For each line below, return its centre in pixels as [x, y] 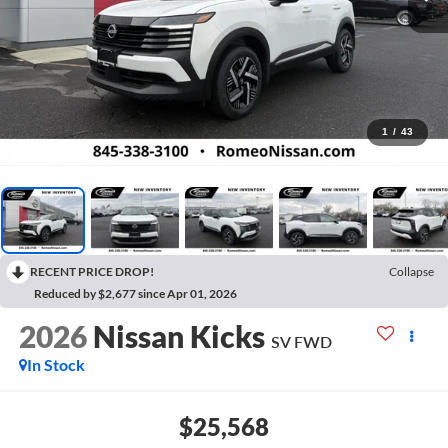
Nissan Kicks [178, 335]
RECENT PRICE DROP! [92, 271]
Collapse [411, 271]
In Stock [55, 364]
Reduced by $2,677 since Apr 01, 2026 [135, 293]
